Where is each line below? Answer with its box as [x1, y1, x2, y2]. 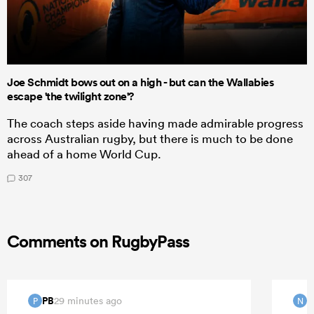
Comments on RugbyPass [7, 231, 189, 252]
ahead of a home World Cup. [7, 146, 161, 161]
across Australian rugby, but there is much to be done [7, 130, 293, 146]
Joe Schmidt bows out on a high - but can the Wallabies [7, 74, 273, 90]
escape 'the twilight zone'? [7, 88, 134, 104]
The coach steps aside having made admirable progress [7, 115, 303, 130]
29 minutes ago [54, 294, 122, 308]
